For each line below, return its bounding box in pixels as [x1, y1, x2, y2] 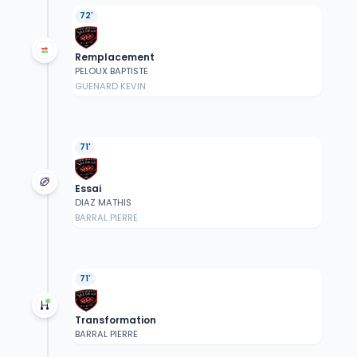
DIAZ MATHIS [74, 196, 131, 210]
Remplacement [74, 50, 155, 65]
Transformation [74, 313, 156, 328]
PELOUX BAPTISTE [74, 65, 148, 78]
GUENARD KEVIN [74, 80, 146, 93]
